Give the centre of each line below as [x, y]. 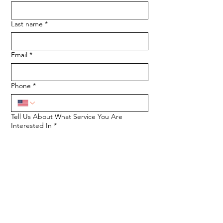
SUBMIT [80, 189]
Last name [27, 24]
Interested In [31, 125]
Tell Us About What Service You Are [67, 116]
